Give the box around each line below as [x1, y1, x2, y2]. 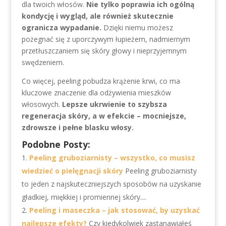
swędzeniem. [21, 58, 64, 67]
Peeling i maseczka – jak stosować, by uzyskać [29, 205, 200, 215]
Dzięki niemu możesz [101, 23, 173, 32]
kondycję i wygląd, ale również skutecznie [21, 11, 174, 21]
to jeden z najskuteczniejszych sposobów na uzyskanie [21, 179, 201, 189]
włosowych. [21, 99, 62, 109]
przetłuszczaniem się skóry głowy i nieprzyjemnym [21, 46, 187, 55]
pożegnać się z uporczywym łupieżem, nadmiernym [21, 34, 190, 44]
